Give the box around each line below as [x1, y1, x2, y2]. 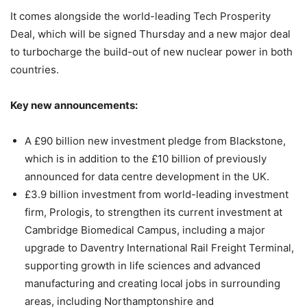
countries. [10, 62, 59, 76]
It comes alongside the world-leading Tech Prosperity [10, 9, 271, 23]
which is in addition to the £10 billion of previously [25, 151, 267, 165]
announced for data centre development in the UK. [25, 169, 269, 183]
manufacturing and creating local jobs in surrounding [25, 276, 280, 290]
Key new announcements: [10, 98, 142, 112]
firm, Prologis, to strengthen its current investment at [25, 205, 282, 219]
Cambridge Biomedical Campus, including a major [25, 223, 265, 236]
